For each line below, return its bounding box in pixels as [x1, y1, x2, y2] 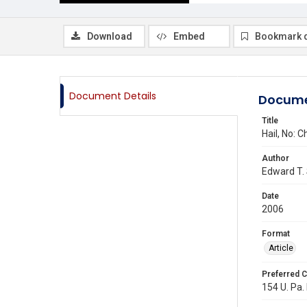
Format [262, 229, 290, 238]
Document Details [69, 89, 156, 103]
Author [262, 153, 289, 163]
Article [269, 243, 293, 253]
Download [87, 31, 132, 42]
